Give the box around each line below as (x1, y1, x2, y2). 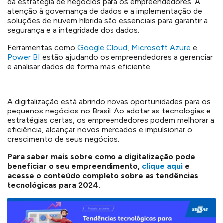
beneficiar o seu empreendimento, (7, 161, 142, 171)
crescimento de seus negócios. (7, 134, 119, 144)
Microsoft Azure (131, 42, 191, 52)
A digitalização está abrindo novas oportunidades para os (7, 96, 211, 106)
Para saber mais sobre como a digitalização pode (7, 151, 195, 161)
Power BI (7, 52, 40, 62)
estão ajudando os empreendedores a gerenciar (40, 52, 213, 62)
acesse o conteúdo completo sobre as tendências (7, 170, 198, 180)
